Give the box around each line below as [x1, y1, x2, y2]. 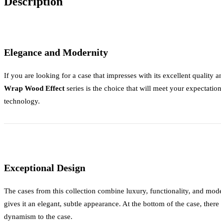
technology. [4, 97, 40, 106]
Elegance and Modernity [4, 47, 108, 58]
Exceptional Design [4, 162, 85, 174]
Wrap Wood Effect [4, 84, 65, 93]
